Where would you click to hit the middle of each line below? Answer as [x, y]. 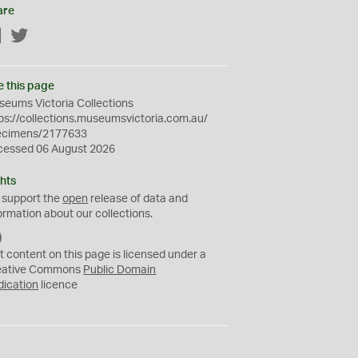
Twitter [46, 37]
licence [58, 285]
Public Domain [120, 270]
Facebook [28, 37]
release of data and [138, 199]
